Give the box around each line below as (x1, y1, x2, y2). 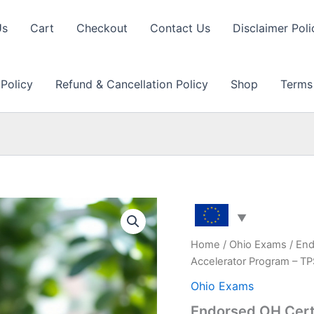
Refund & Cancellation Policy (55, 77, 208, 91)
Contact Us (150, 21, 210, 35)
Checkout (76, 21, 128, 35)
